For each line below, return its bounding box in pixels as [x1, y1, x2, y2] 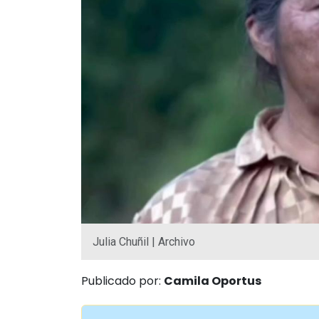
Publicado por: [81, 272, 164, 289]
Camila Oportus [164, 272, 261, 289]
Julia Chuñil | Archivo [93, 234, 195, 249]
